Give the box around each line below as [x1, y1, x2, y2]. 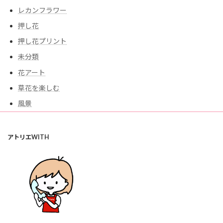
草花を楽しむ [18, 83, 60, 92]
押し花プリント [18, 37, 67, 46]
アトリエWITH [7, 133, 49, 141]
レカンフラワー [18, 5, 67, 14]
